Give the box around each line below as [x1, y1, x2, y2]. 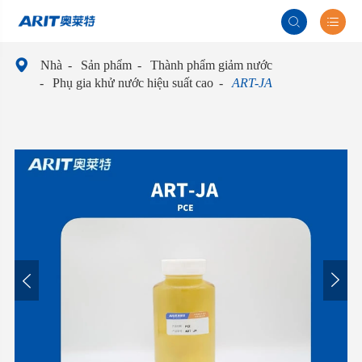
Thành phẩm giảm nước [149, 58, 272, 72]
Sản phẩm [80, 58, 132, 72]
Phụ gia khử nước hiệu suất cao [52, 76, 213, 90]
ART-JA [231, 76, 272, 90]
